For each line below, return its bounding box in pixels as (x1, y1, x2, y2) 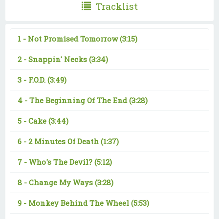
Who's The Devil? (28, 156, 94, 167)
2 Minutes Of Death (28, 136, 101, 146)
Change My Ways (28, 177, 95, 187)
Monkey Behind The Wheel (28, 197, 131, 208)
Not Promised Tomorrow (27, 33, 120, 44)
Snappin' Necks (28, 54, 89, 64)
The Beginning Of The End (29, 95, 129, 105)
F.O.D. (28, 74, 47, 85)
